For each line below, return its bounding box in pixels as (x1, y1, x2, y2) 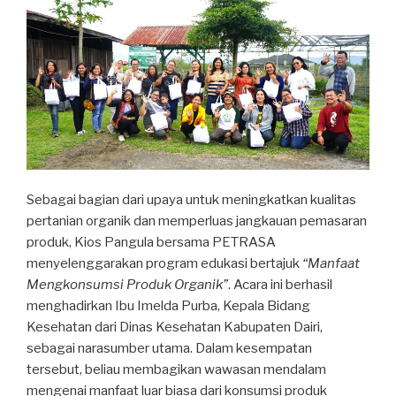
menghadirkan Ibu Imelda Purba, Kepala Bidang (27, 297, 310, 314)
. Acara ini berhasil (228, 276, 332, 293)
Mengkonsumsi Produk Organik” (27, 276, 228, 293)
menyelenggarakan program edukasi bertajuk (27, 255, 302, 271)
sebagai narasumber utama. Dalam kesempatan (27, 339, 312, 356)
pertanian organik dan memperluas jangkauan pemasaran (27, 212, 367, 229)
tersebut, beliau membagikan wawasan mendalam (27, 361, 326, 377)
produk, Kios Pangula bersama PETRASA (27, 233, 276, 250)
